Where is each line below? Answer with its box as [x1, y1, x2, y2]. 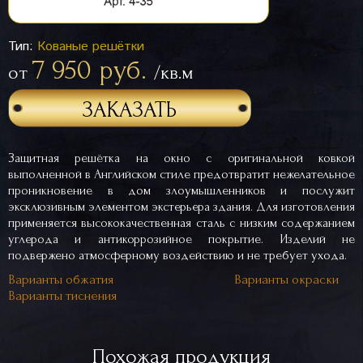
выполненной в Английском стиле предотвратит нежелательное [8, 167, 355, 181]
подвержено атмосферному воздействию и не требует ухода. [8, 248, 347, 263]
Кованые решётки [37, 37, 144, 56]
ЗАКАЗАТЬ [83, 97, 177, 122]
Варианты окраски [234, 271, 339, 287]
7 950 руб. [32, 55, 154, 85]
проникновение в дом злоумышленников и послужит [8, 183, 355, 198]
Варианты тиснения [8, 288, 117, 303]
